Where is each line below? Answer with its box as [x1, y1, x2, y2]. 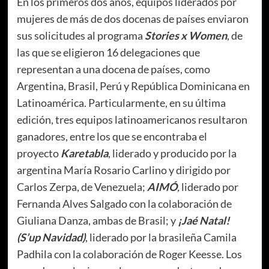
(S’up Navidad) [16, 230, 85, 244]
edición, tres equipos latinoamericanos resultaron [16, 112, 247, 126]
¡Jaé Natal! [175, 213, 229, 227]
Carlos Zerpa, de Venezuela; [16, 180, 147, 193]
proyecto [16, 146, 61, 160]
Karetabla [60, 146, 108, 160]
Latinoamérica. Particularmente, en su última [16, 95, 226, 109]
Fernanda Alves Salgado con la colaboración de [16, 196, 232, 210]
